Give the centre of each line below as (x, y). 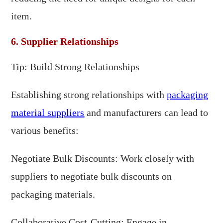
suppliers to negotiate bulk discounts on (92, 176)
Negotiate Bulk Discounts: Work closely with (103, 159)
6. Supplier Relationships (65, 42)
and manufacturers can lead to (146, 113)
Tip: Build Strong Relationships (75, 67)
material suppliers (48, 113)
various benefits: (45, 131)
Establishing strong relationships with (89, 95)
